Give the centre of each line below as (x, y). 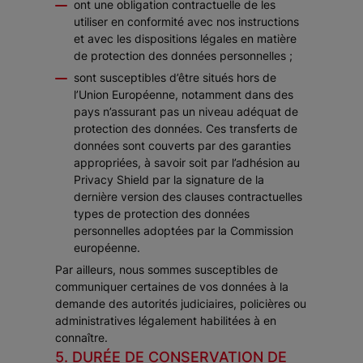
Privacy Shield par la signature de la (169, 179)
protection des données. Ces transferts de (186, 128)
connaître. (81, 337)
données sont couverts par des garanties (182, 145)
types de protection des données (162, 214)
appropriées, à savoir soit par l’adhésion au (187, 162)
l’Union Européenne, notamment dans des (184, 94)
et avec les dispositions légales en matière (185, 38)
